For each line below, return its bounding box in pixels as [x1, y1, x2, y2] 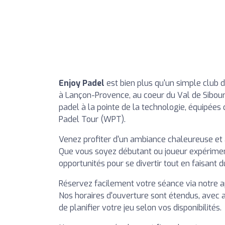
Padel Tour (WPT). [59, 114, 126, 125]
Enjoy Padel [59, 77, 104, 88]
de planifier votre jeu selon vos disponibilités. [59, 202, 221, 213]
